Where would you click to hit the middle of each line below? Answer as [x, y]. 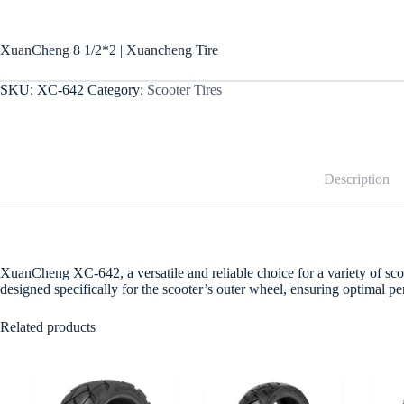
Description [356, 179]
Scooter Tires [184, 90]
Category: [117, 90]
